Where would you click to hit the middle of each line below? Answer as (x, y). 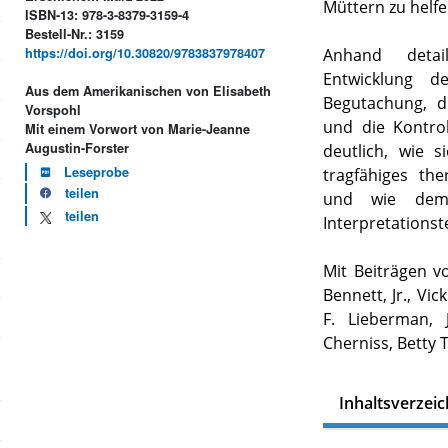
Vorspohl (53, 109)
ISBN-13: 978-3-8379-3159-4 (107, 14)
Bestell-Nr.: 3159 (75, 33)
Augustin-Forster (77, 147)
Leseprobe (97, 171)
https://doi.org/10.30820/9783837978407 (145, 52)
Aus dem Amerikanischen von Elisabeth (148, 90)
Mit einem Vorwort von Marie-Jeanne (138, 128)
